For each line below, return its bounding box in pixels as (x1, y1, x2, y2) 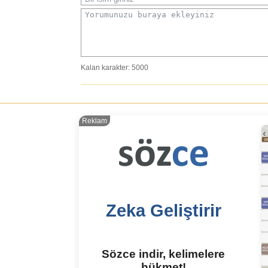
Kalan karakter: (81, 63, 132, 72)
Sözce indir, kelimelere (102, 248, 225, 261)
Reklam (82, 117, 107, 126)
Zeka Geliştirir (105, 200, 221, 220)
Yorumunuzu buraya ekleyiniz (85, 10, 214, 20)
